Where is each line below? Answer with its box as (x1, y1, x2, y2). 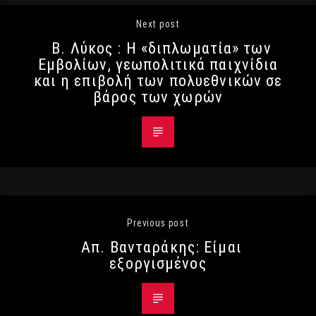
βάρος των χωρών (93, 87, 223, 106)
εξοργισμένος (109, 253, 207, 272)
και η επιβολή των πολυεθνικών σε (33, 71, 283, 90)
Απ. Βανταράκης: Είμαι (81, 237, 242, 256)
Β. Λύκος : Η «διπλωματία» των (51, 38, 272, 57)
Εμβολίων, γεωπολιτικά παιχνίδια (37, 54, 279, 73)
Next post (136, 18, 180, 30)
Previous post (127, 217, 189, 229)
